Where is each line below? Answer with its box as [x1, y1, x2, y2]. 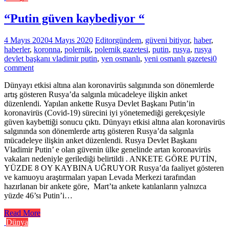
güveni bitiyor [145, 36, 190, 45]
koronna [34, 45, 60, 54]
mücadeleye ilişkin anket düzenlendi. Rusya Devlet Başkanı [4, 136, 197, 145]
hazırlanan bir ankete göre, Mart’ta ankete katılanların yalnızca [4, 182, 207, 191]
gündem [115, 36, 141, 45]
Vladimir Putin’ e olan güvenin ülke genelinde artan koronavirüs [4, 145, 211, 154]
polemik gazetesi [95, 45, 148, 54]
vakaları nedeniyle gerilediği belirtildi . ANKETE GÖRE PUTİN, [4, 154, 217, 164]
